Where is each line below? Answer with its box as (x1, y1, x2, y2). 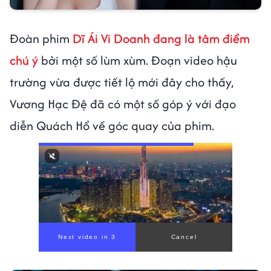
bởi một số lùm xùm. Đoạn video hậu (38, 51, 237, 70)
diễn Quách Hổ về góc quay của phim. (10, 117, 214, 135)
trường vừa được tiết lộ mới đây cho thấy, (10, 73, 233, 91)
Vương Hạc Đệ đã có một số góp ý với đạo (10, 95, 236, 113)
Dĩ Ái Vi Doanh (73, 30, 150, 48)
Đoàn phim (10, 30, 73, 48)
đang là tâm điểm (150, 30, 250, 48)
